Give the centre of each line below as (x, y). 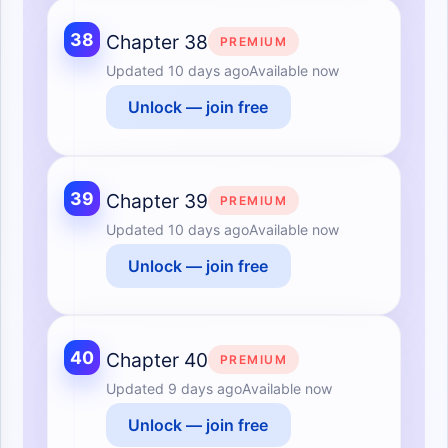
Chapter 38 (156, 41)
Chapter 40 (156, 359)
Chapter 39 (156, 200)
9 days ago (204, 388)
